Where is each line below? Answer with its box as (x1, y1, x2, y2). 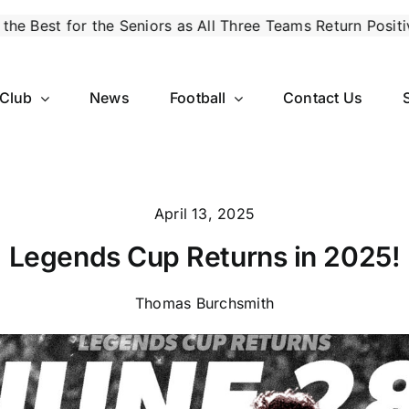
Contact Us (282, 89, 363, 108)
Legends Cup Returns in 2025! (8, 240, 401, 274)
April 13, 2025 (153, 204, 256, 224)
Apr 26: (313, 16, 372, 35)
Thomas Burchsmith (134, 294, 275, 313)
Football (169, 89, 226, 108)
